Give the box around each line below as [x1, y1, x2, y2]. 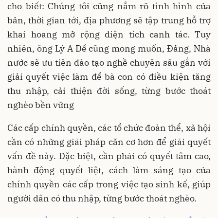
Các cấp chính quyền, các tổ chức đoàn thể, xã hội [7, 122, 211, 134]
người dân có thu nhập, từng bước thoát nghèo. [7, 193, 199, 204]
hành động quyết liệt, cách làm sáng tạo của [7, 164, 211, 176]
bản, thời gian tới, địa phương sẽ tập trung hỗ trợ [7, 15, 211, 26]
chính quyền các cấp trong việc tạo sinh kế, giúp [7, 179, 211, 190]
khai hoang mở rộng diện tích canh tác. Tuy [7, 29, 211, 40]
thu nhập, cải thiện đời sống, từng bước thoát [7, 85, 211, 97]
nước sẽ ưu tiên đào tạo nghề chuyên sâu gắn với [7, 57, 211, 69]
